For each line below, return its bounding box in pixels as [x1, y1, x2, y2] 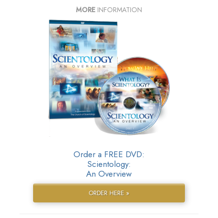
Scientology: [87, 158, 131, 170]
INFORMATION [95, 4, 142, 15]
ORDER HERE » [88, 188, 129, 198]
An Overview [86, 167, 132, 180]
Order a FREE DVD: [73, 148, 145, 160]
